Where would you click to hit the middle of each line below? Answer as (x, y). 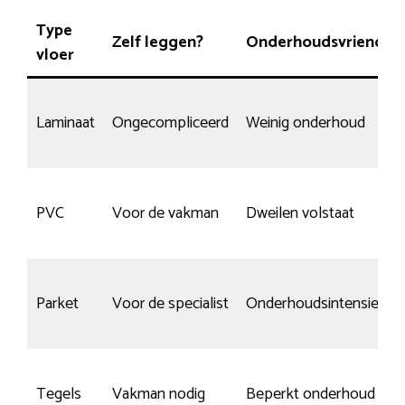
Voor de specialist (170, 303)
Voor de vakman (165, 213)
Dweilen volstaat (300, 213)
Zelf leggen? (158, 42)
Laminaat (66, 122)
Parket (57, 303)
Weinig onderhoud (306, 122)
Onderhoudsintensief (315, 303)
